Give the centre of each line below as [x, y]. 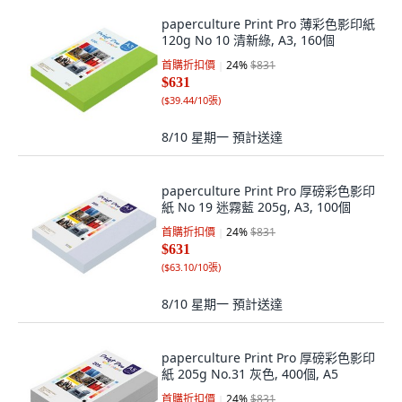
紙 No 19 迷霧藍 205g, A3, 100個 [256, 207]
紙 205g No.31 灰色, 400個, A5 [250, 374]
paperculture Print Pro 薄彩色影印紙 [268, 24]
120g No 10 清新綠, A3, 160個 [248, 40]
